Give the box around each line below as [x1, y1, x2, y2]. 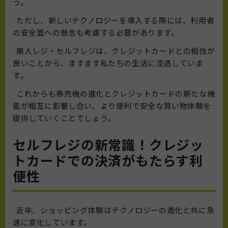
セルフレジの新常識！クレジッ [13, 135, 204, 154]
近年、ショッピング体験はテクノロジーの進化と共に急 [13, 205, 215, 216]
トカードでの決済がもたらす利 [13, 151, 203, 170]
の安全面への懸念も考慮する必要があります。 [13, 27, 179, 38]
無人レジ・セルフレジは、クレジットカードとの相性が [13, 45, 215, 56]
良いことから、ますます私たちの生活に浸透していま [13, 58, 204, 69]
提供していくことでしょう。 [13, 112, 116, 124]
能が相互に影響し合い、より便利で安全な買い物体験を [13, 100, 212, 111]
